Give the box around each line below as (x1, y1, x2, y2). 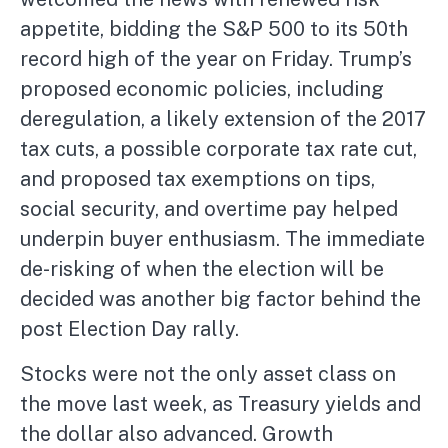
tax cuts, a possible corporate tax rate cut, (20, 137, 417, 161)
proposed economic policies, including (20, 77, 384, 101)
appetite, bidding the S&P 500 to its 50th (20, 17, 408, 41)
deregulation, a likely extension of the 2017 (20, 107, 426, 131)
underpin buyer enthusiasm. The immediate (20, 227, 425, 251)
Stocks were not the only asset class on (20, 362, 396, 386)
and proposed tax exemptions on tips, (20, 167, 375, 191)
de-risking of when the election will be (20, 257, 384, 281)
